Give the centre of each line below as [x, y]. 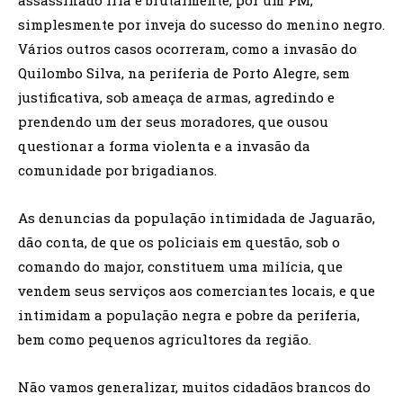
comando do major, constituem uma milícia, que [180, 266]
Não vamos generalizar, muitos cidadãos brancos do [194, 386]
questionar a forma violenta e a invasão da [164, 145]
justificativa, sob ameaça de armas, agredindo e [176, 97]
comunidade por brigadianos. [117, 170]
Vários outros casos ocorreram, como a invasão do [188, 48]
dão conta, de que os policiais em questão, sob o [179, 242]
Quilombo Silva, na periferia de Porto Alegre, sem [184, 72]
